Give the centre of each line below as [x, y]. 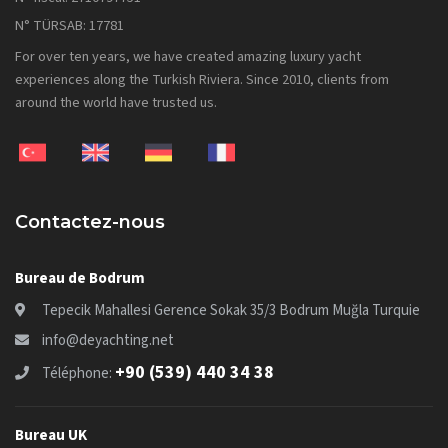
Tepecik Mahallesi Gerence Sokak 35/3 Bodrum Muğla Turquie [231, 311]
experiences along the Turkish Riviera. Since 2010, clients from [202, 80]
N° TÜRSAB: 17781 [69, 26]
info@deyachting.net [108, 341]
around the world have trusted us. [116, 103]
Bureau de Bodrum [80, 278]
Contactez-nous [90, 222]
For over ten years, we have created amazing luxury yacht [188, 57]
